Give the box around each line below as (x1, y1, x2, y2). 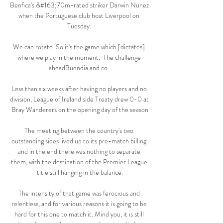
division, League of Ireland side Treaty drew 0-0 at (10, 94, 149, 105)
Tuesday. (67, 21, 93, 31)
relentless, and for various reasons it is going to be (11, 199, 147, 209)
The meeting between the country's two (24, 125, 133, 136)
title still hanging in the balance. (36, 167, 123, 178)
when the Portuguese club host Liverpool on (18, 10, 139, 21)
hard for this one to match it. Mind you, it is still (14, 209, 144, 220)
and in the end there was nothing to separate (17, 146, 140, 157)
